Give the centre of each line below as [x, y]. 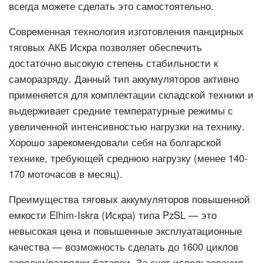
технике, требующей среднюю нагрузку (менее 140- [128, 158]
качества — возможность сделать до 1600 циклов [124, 247]
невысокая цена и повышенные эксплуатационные [125, 231]
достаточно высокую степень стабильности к [113, 63]
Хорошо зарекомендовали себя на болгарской [115, 142]
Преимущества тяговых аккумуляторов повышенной [129, 199]
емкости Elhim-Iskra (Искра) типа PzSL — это [113, 215]
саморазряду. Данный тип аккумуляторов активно [124, 79]
